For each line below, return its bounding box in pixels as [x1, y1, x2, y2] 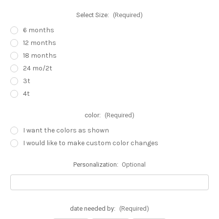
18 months [22, 51, 57, 60]
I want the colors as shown [22, 126, 109, 134]
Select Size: [76, 11, 110, 19]
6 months [22, 26, 54, 35]
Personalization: [73, 160, 120, 168]
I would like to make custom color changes [22, 138, 158, 147]
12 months [22, 39, 56, 47]
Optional [122, 160, 146, 168]
